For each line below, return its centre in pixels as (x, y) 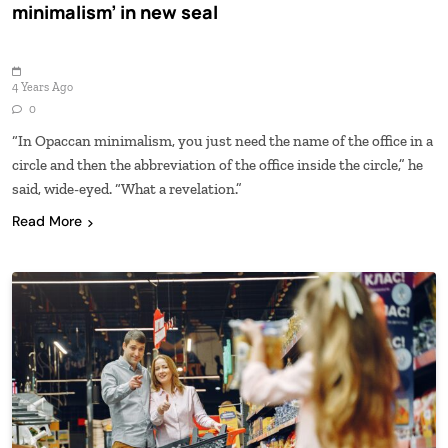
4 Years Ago (42, 87)
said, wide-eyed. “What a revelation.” (127, 189)
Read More (47, 221)
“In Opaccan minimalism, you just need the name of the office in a (222, 141)
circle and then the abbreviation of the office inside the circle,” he (217, 165)
